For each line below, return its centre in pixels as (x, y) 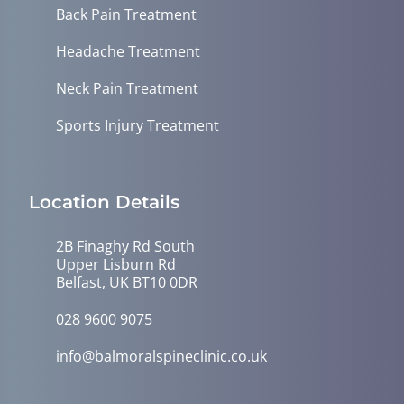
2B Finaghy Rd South (125, 246)
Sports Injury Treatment (138, 125)
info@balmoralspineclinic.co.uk (161, 356)
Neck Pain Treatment (127, 88)
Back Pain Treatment (126, 14)
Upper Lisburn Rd (116, 264)
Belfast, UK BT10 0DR (127, 282)
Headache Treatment (128, 51)
